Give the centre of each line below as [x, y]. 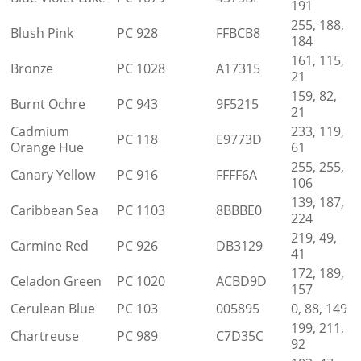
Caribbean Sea [54, 210]
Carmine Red [50, 245]
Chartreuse [45, 336]
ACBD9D [241, 281]
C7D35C [240, 336]
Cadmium [40, 131]
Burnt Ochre [48, 104]
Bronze [32, 68]
